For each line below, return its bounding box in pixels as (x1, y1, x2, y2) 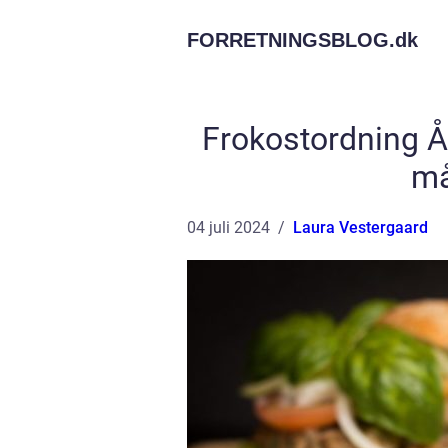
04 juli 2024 (187, 218, 270, 237)
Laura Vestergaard (293, 218, 428, 237)
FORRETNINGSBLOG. (187, 29, 395, 51)
